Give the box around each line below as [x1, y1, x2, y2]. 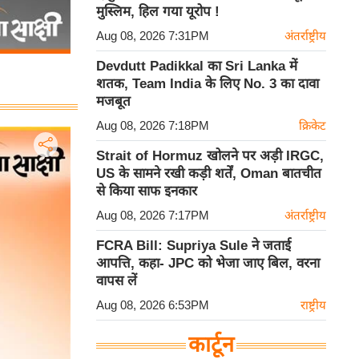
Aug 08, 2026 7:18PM [96, 119, 209, 132]
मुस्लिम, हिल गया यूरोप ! [96, 4, 220, 19]
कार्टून [188, 333, 234, 357]
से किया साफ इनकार [96, 184, 197, 199]
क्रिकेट [299, 119, 326, 132]
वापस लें [96, 273, 137, 288]
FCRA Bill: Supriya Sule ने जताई [96, 238, 291, 253]
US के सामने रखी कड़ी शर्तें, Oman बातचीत [96, 166, 321, 181]
